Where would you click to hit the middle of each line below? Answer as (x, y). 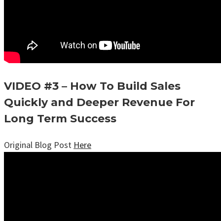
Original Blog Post (39, 145)
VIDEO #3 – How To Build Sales (92, 86)
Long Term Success (60, 118)
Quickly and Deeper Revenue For (99, 102)
